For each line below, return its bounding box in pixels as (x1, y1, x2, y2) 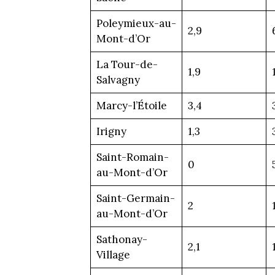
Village (96, 247, 130, 261)
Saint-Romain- (96, 150, 169, 164)
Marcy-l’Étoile (96, 98, 167, 112)
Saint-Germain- (96, 191, 175, 205)
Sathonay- (96, 232, 147, 246)
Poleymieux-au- (96, 16, 176, 30)
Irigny (96, 124, 126, 138)
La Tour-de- (96, 57, 158, 71)
